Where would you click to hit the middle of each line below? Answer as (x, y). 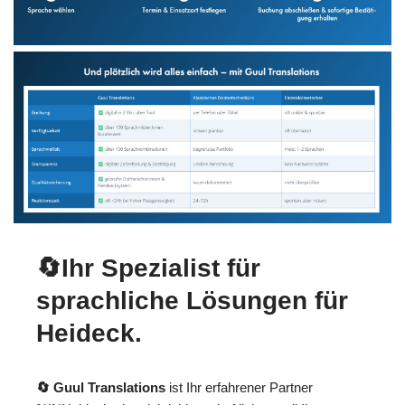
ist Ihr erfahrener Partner (239, 388)
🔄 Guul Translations (101, 388)
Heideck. (89, 334)
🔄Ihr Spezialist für (148, 268)
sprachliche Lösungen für (192, 301)
